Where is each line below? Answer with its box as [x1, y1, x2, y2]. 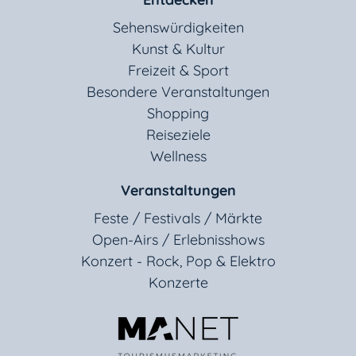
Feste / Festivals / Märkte [94, 209, 262, 228]
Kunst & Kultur [131, 40, 225, 59]
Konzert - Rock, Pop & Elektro [80, 252, 276, 271]
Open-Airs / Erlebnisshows [91, 230, 265, 250]
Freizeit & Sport [127, 61, 229, 80]
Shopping [147, 104, 209, 123]
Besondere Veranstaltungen [87, 83, 269, 102]
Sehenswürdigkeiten [112, 18, 244, 37]
